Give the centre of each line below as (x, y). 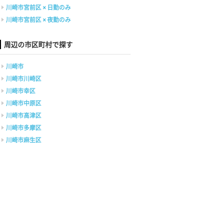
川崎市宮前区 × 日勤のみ (38, 8)
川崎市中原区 (24, 103)
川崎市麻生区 (24, 140)
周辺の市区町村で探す (38, 44)
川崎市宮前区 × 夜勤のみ (38, 20)
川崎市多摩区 (24, 128)
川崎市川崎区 (24, 79)
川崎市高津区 (24, 116)
